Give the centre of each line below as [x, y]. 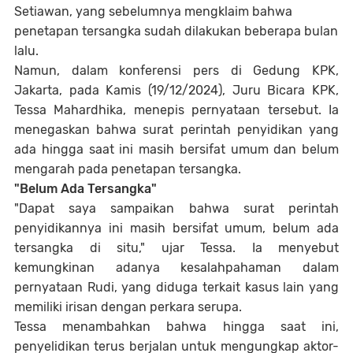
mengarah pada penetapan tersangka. [128, 169]
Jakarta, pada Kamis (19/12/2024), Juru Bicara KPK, [176, 90]
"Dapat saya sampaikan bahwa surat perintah [176, 208]
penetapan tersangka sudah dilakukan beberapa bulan [176, 31]
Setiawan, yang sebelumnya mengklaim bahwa [153, 11]
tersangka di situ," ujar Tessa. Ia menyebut [176, 248]
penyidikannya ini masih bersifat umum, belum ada [176, 228]
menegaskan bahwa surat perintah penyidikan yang [176, 130]
